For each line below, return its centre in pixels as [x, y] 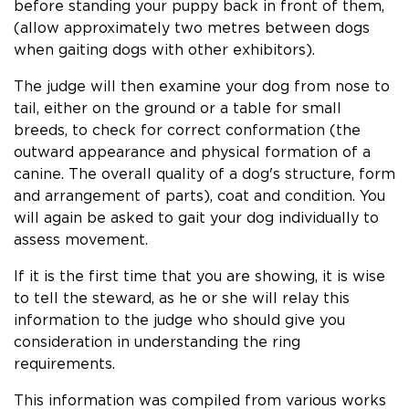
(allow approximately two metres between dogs [192, 27]
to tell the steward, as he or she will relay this [182, 298]
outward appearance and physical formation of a [192, 152]
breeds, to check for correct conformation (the [187, 130]
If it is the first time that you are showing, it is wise [199, 276]
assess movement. [81, 239]
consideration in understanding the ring [157, 341]
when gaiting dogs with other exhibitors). [164, 49]
